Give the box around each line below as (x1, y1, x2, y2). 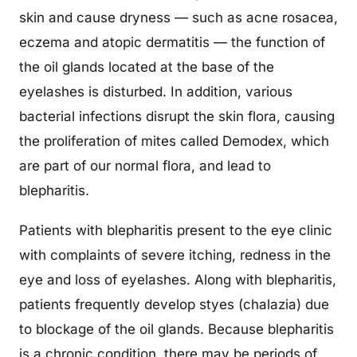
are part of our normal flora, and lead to (19, 157, 271, 174)
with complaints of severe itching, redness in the (19, 246, 331, 263)
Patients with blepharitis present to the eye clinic (19, 222, 332, 238)
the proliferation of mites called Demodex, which (19, 132, 329, 149)
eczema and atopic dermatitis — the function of (19, 33, 325, 50)
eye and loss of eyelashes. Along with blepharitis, (19, 271, 336, 288)
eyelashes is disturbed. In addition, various (19, 83, 292, 100)
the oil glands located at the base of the (19, 58, 274, 75)
